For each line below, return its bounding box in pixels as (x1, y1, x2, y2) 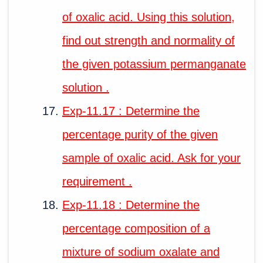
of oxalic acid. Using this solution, (62, 10, 235, 23)
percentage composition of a (62, 221, 210, 235)
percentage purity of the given (62, 127, 218, 141)
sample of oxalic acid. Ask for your (62, 151, 241, 164)
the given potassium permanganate (62, 57, 246, 70)
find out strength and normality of (62, 33, 235, 47)
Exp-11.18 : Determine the (62, 198, 200, 211)
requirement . (62, 174, 132, 188)
